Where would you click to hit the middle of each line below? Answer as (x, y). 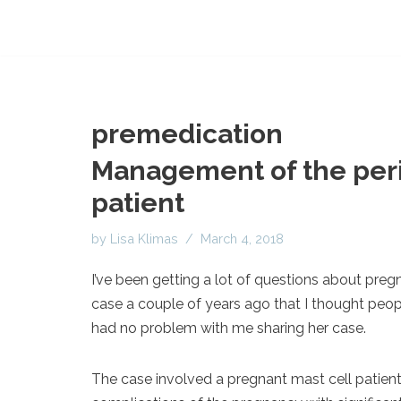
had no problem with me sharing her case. (229, 328)
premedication (187, 134)
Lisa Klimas (144, 239)
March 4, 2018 (242, 239)
